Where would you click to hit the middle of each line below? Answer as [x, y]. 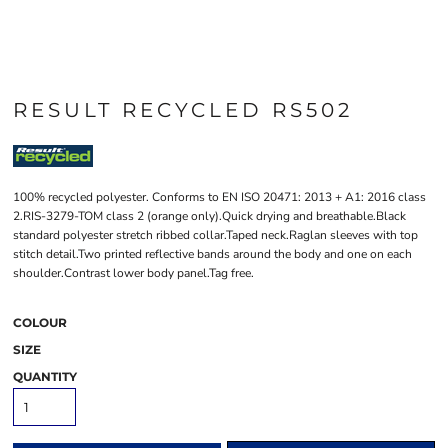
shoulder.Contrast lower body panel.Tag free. [133, 272]
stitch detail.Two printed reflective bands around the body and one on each [212, 253]
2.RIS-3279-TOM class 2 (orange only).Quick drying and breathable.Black [209, 215]
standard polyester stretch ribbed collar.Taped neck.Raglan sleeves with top [215, 234]
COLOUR [40, 322]
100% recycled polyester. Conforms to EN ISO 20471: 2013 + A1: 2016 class [219, 196]
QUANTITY [45, 376]
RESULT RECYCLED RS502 [183, 109]
